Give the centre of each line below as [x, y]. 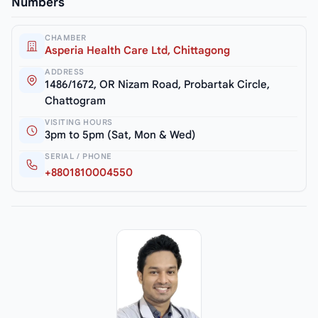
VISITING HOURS [79, 122]
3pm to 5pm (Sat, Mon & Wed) [120, 135]
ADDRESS [65, 72]
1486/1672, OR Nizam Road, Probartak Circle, [157, 85]
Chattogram [75, 101]
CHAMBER [66, 38]
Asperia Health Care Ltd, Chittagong [137, 51]
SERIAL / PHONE [78, 157]
